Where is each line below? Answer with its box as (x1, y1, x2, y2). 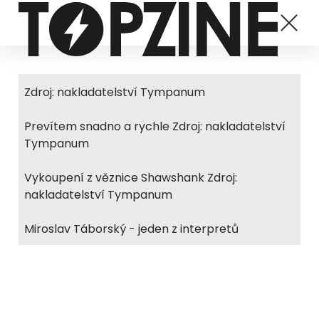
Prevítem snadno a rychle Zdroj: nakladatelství (24, 118, 286, 135)
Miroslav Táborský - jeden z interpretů (24, 221, 239, 237)
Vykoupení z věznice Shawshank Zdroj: (24, 169, 237, 186)
